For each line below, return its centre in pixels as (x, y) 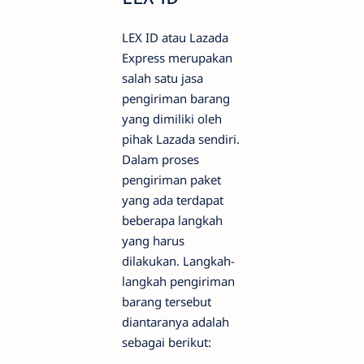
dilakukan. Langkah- (178, 261)
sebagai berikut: (167, 342)
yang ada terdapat (173, 200)
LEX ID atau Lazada (175, 38)
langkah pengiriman (178, 282)
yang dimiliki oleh (172, 119)
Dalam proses (160, 160)
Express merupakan (177, 58)
